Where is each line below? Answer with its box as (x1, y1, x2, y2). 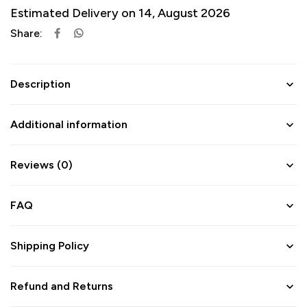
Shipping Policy (10, 239, 89, 252)
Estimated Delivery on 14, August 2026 (10, 5, 230, 21)
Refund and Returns (10, 280, 113, 293)
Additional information (10, 118, 127, 131)
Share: (10, 27, 42, 40)
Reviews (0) (10, 158, 73, 171)
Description (10, 77, 71, 90)
